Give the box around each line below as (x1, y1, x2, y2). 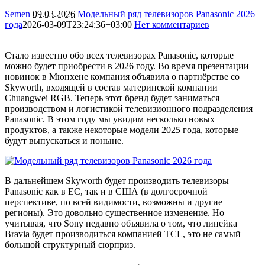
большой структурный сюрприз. (5, 239, 135, 250)
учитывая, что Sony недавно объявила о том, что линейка (5, 218, 237, 228)
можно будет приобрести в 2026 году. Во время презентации (5, 60, 249, 71)
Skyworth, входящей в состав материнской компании (5, 82, 218, 92)
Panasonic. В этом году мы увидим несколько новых (5, 114, 215, 124)
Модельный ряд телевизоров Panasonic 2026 (77, 8, 255, 19)
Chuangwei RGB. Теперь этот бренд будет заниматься (5, 92, 219, 103)
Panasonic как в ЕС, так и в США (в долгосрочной (5, 186, 208, 196)
